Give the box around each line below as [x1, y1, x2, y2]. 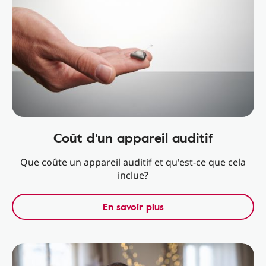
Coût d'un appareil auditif [53, 128, 213, 147]
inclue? [118, 169, 148, 182]
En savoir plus [102, 199, 164, 214]
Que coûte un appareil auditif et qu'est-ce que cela [20, 156, 246, 169]
